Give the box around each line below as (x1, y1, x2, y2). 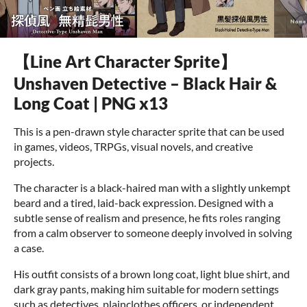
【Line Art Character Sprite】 (14, 51, 236, 71)
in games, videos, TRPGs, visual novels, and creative (14, 140, 253, 153)
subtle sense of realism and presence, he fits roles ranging (14, 211, 280, 224)
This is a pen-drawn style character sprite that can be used (14, 125, 284, 138)
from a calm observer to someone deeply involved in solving (14, 226, 292, 239)
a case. (14, 241, 44, 254)
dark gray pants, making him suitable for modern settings (14, 282, 279, 295)
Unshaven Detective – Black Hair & (14, 73, 277, 93)
